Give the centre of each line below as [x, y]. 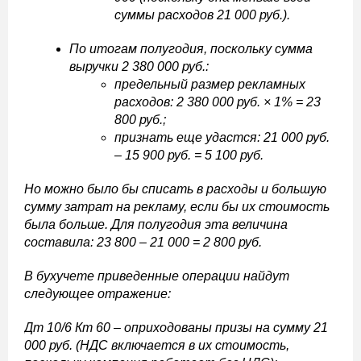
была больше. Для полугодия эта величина [156, 225]
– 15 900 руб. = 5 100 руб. [189, 156]
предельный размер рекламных [210, 85]
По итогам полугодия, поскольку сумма [191, 49]
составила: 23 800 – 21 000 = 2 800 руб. [143, 243]
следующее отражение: [98, 294]
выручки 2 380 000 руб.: [139, 67]
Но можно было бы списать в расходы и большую [175, 189]
